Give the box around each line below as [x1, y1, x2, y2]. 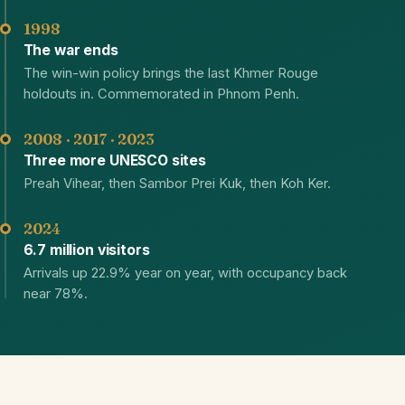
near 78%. [23, 285, 88, 302]
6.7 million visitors [23, 240, 150, 259]
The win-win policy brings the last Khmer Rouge [23, 64, 318, 81]
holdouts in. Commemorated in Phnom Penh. [23, 85, 299, 102]
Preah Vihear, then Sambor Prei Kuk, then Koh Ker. [23, 174, 331, 192]
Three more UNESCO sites [23, 151, 206, 169]
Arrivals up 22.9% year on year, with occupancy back [23, 264, 347, 281]
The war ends [23, 41, 118, 59]
